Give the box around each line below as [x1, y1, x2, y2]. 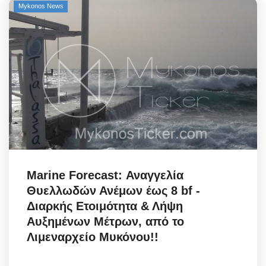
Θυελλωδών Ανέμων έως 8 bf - [27, 183, 200, 197]
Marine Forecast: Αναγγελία [27, 168, 183, 182]
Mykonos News [18, 2, 64, 9]
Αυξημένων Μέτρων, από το [27, 214, 184, 228]
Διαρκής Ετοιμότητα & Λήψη [27, 199, 183, 213]
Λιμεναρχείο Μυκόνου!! [27, 230, 159, 243]
